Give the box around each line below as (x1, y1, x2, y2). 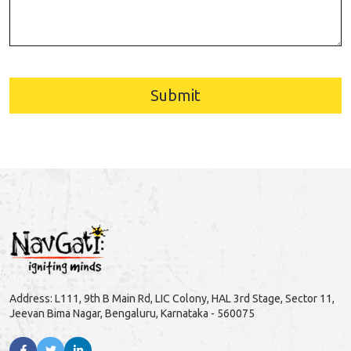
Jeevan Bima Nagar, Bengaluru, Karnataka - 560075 (9, 306, 255, 320)
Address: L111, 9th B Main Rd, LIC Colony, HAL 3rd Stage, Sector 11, (9, 291, 335, 305)
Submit (150, 85, 201, 104)
